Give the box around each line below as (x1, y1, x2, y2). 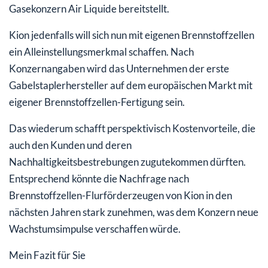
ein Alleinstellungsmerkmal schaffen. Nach (9, 45, 194, 58)
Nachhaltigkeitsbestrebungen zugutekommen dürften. (9, 155, 246, 168)
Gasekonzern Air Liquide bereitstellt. (9, 2, 169, 15)
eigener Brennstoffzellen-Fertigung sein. (9, 95, 185, 108)
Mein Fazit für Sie (9, 248, 86, 261)
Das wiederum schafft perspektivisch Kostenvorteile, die (9, 121, 255, 135)
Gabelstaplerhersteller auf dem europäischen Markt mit (9, 78, 252, 92)
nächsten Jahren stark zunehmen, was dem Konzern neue (9, 205, 258, 218)
